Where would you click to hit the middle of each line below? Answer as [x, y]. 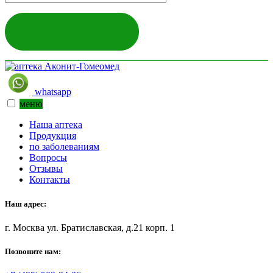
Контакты [50, 180]
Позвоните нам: [33, 251]
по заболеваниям [64, 147]
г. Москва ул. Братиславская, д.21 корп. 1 [90, 227]
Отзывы [46, 169]
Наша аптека [56, 125]
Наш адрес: [26, 204]
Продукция [53, 136]
